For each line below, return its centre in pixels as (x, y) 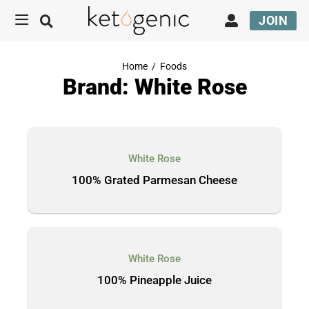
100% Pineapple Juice (154, 280)
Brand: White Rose (154, 87)
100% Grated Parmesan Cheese (154, 180)
